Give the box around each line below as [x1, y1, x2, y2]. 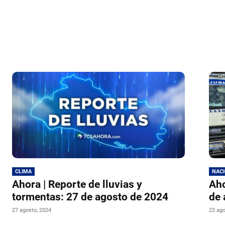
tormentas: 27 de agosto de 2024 [12, 191, 168, 203]
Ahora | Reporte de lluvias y [12, 178, 142, 191]
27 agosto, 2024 [12, 207, 51, 214]
